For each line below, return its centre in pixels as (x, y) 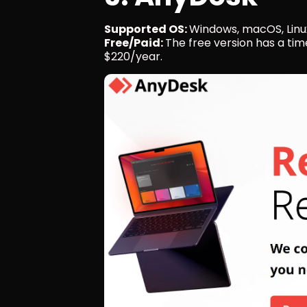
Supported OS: (147, 29)
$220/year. (133, 56)
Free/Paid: (135, 42)
